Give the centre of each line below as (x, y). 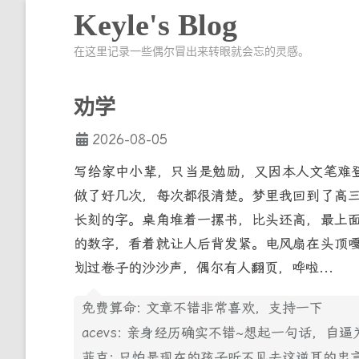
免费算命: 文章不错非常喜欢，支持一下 (202, 307)
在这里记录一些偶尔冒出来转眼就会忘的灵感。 (192, 50)
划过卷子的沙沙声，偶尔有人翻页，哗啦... (204, 267)
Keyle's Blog (155, 25)
